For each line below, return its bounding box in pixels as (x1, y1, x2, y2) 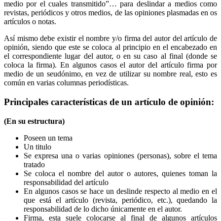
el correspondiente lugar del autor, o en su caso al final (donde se (4, 52, 217, 61)
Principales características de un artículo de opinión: (4, 96, 214, 107)
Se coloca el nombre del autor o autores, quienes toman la (24, 169, 217, 178)
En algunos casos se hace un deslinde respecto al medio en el (24, 186, 217, 195)
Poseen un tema (24, 133, 73, 142)
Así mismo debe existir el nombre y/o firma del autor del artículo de (4, 34, 217, 43)
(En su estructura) (4, 116, 65, 125)
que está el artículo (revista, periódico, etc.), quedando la (24, 195, 217, 204)
